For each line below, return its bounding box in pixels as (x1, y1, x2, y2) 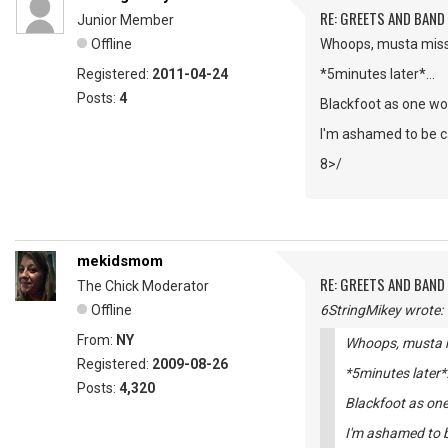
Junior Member (77, 12, 174, 28)
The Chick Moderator (77, 278, 209, 294)
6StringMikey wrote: (320, 302, 443, 318)
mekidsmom (77, 252, 163, 270)
